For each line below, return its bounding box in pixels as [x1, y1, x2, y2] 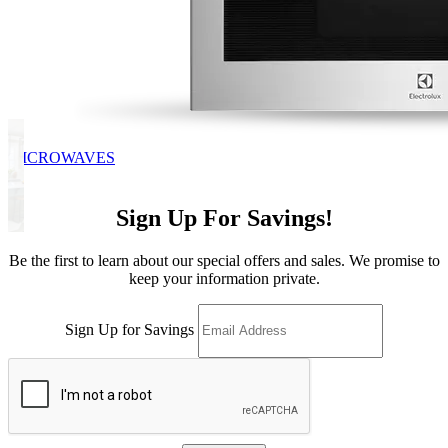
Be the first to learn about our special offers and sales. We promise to [8, 251, 440, 269]
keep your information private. [128, 269, 320, 287]
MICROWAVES [8, 149, 115, 167]
